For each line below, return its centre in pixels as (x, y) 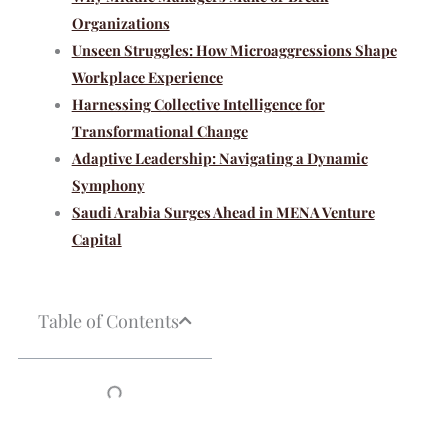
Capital (96, 238)
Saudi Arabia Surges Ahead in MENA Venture (223, 211)
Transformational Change (159, 130)
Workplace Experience (147, 76)
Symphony (108, 184)
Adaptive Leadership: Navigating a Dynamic (219, 157)
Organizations (120, 22)
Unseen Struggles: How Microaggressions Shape (234, 49)
